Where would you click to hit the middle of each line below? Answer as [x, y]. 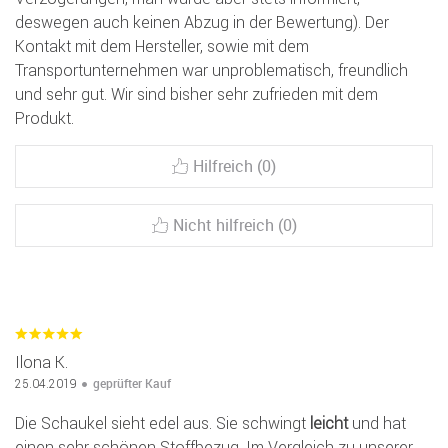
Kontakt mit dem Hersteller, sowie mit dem [162, 46]
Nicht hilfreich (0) [234, 225]
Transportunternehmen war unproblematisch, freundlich [211, 70]
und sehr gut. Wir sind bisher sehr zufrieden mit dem [196, 94]
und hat [377, 423]
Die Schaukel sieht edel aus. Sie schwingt [162, 423]
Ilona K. [41, 362]
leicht [329, 423]
